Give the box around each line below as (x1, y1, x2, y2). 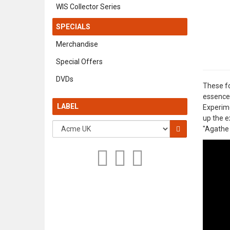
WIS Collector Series (56, 3, 121, 11)
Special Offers (56, 57, 103, 66)
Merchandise (56, 40, 98, 48)
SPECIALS (56, 23, 90, 31)
